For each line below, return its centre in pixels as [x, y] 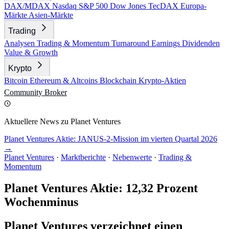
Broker [56, 92]
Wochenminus [41, 202]
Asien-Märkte [51, 15]
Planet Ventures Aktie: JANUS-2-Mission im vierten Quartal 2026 [111, 139]
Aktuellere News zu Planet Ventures [62, 121]
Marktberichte [83, 157]
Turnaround [131, 43]
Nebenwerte [132, 157]
